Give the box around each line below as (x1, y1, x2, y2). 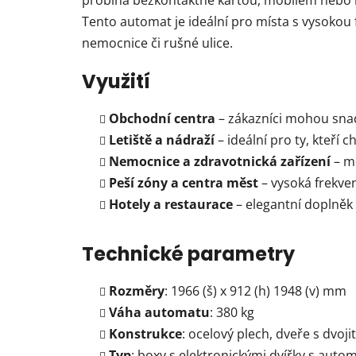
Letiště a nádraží (109, 131, 215, 149)
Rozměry (109, 282, 164, 300)
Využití (82, 68, 150, 95)
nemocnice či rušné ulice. (82, 34, 233, 52)
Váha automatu (109, 304, 210, 322)
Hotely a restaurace (109, 195, 233, 214)
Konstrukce (109, 325, 182, 343)
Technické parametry (82, 241, 299, 268)
